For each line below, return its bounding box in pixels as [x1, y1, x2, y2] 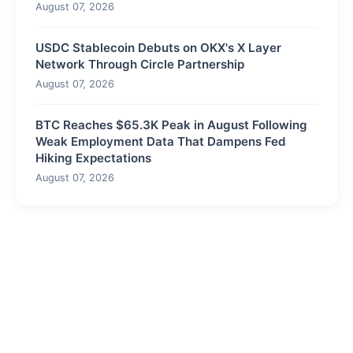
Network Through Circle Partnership [35, 56, 244, 72]
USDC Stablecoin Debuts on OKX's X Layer [35, 39, 281, 55]
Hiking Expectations [35, 150, 151, 165]
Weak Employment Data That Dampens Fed [35, 133, 286, 149]
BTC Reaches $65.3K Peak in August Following [35, 117, 307, 132]
